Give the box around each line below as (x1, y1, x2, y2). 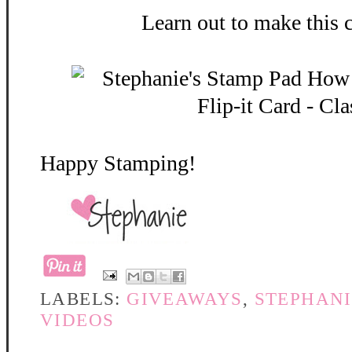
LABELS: (40, 288, 127, 309)
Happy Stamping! (40, 151, 196, 175)
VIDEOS (40, 310, 115, 330)
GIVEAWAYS (126, 288, 243, 309)
